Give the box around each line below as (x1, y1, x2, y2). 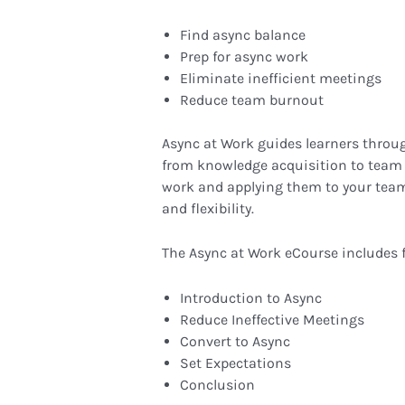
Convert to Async (179, 332, 290, 350)
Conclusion (179, 375, 255, 393)
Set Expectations (179, 353, 291, 372)
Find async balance (179, 25, 306, 43)
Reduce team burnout (179, 90, 324, 108)
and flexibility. (161, 199, 254, 217)
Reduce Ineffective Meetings (179, 310, 364, 328)
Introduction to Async (179, 288, 322, 306)
